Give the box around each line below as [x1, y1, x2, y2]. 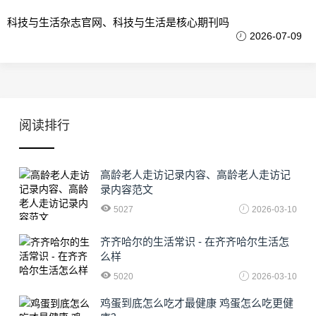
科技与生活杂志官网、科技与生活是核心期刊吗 [7, 16, 229, 28]
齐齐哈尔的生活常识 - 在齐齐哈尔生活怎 [100, 236, 289, 248]
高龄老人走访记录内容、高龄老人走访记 [100, 169, 291, 181]
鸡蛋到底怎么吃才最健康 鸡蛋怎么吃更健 [100, 297, 293, 309]
